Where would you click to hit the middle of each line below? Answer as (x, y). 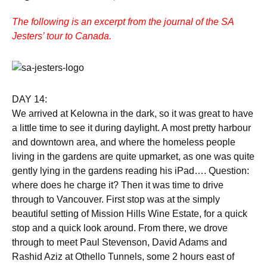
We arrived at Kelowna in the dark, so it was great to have (133, 114)
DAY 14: (30, 99)
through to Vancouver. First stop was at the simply (116, 199)
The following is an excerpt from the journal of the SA (123, 22)
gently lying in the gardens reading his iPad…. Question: (131, 171)
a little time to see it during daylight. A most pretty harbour (131, 128)
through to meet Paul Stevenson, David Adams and (119, 242)
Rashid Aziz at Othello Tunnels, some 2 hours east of (123, 257)
